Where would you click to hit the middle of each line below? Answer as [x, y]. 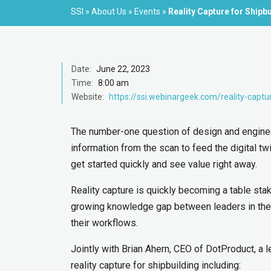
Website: [88, 97]
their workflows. [107, 223]
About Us [109, 11]
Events [147, 11]
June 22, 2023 [122, 69]
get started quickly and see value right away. [166, 164]
